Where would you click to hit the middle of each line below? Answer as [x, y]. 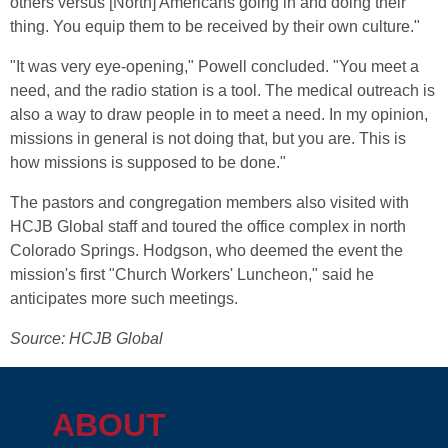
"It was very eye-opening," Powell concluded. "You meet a [214, 66]
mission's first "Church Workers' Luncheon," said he [192, 274]
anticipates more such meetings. [124, 298]
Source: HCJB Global [86, 338]
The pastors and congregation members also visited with [209, 202]
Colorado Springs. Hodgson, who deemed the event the [206, 250]
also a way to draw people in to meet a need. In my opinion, [219, 114]
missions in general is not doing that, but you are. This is [208, 138]
